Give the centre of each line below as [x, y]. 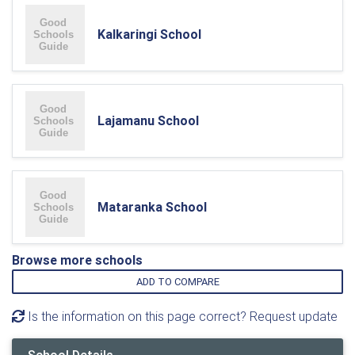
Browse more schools [77, 260]
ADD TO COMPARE [177, 282]
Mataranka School [152, 207]
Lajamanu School [148, 120]
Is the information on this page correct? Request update [181, 316]
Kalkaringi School [149, 34]
